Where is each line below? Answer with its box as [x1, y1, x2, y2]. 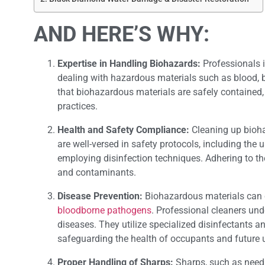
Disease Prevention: [57, 190, 143, 202]
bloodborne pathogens [57, 204, 151, 216]
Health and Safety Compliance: [57, 124, 189, 135]
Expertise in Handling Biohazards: [57, 57, 201, 69]
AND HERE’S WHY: [34, 21, 215, 47]
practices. [57, 100, 98, 112]
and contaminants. [57, 166, 136, 178]
